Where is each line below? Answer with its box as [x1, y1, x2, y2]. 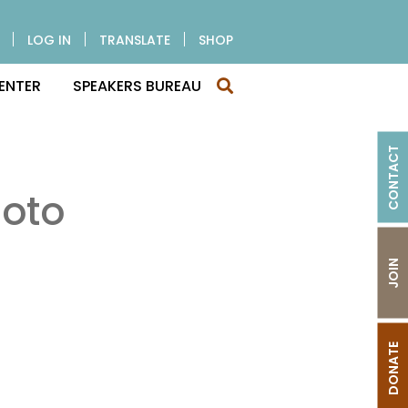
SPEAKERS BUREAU [73, 75, 201, 97]
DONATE [383, 342, 403, 395]
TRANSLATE [99, 31, 170, 49]
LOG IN [27, 31, 71, 49]
